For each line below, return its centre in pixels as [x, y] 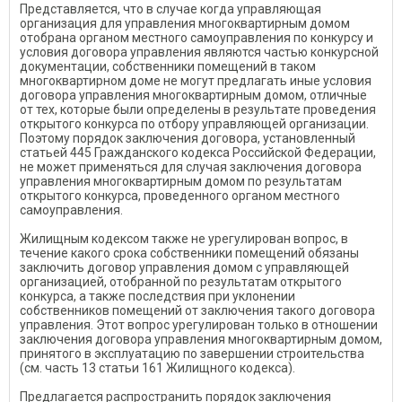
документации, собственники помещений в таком [168, 66]
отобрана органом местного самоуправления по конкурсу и [197, 38]
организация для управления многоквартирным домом [185, 23]
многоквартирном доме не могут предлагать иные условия [196, 81]
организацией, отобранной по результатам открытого [181, 282]
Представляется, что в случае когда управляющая [170, 9]
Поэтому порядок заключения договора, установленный [188, 138]
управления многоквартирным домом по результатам [181, 181]
